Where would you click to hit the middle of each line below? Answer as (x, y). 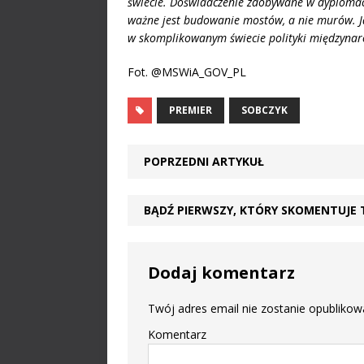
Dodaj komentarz (221, 272)
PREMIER (191, 110)
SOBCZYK (264, 110)
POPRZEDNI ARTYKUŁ (204, 161)
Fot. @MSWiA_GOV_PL (187, 71)
